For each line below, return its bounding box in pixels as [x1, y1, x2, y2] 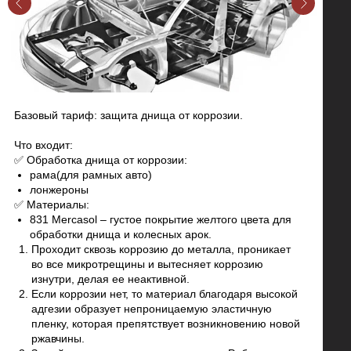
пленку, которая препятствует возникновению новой [31, 317, 300, 331]
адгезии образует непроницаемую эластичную [31, 302, 272, 316]
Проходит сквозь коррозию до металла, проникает [31, 243, 291, 256]
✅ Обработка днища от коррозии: [14, 154, 194, 167]
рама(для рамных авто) [30, 168, 152, 182]
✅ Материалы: [14, 198, 89, 212]
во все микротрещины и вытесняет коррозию [31, 258, 263, 271]
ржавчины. [31, 332, 85, 346]
